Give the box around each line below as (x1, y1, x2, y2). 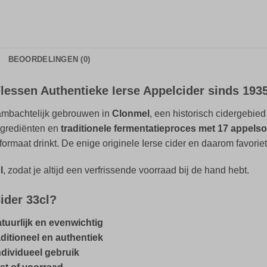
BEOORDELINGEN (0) (8, 54, 91, 64)
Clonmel (112, 108, 150, 119)
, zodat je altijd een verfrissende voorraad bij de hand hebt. (3, 165, 249, 176)
